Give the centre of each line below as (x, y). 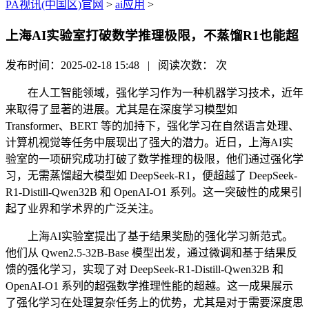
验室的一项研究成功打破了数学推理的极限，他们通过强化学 (154, 159)
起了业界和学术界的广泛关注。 (83, 209)
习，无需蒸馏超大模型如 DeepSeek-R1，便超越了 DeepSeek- (151, 176)
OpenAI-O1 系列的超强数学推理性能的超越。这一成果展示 (149, 286)
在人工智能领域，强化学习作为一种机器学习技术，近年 (154, 93)
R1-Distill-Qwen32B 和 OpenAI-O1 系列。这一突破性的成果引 (154, 192)
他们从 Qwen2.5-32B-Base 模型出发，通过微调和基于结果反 (151, 253)
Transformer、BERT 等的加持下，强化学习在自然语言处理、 (152, 126)
